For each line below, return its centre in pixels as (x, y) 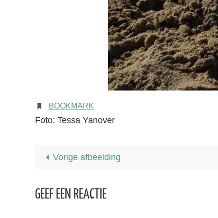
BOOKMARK (71, 106)
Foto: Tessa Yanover (75, 120)
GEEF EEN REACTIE (71, 194)
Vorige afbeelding (87, 157)
